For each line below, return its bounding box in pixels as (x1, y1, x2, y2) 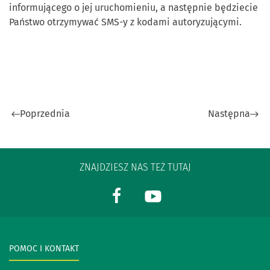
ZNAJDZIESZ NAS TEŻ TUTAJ (79, 162, 191, 174)
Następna (208, 108, 250, 120)
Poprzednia (20, 108, 70, 120)
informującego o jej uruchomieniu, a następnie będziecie (9, 2, 258, 14)
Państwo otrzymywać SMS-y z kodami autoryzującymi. (9, 16, 242, 28)
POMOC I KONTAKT (9, 243, 79, 254)
